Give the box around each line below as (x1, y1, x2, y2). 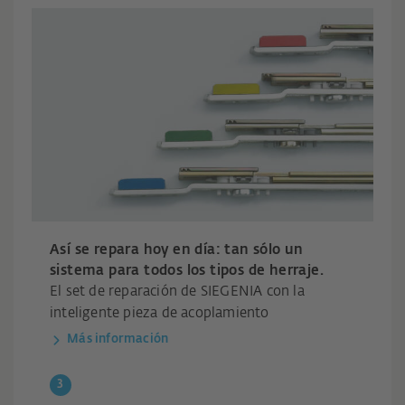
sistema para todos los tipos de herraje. (50, 264, 324, 278)
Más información (67, 334, 169, 346)
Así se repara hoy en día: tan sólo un (50, 243, 304, 258)
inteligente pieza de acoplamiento (50, 306, 269, 321)
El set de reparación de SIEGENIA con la (50, 285, 305, 299)
